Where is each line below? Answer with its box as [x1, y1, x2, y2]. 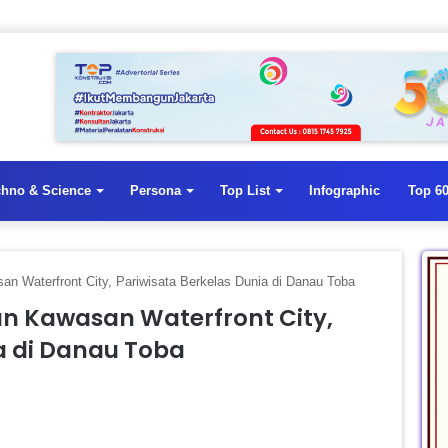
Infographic [309, 182, 380, 198]
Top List [220, 182, 270, 198]
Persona [130, 182, 181, 198]
